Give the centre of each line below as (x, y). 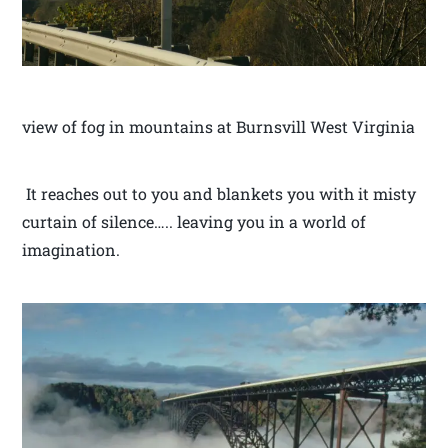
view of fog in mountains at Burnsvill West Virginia (219, 126)
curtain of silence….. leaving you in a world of (194, 221)
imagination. (71, 249)
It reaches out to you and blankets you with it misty (219, 193)
